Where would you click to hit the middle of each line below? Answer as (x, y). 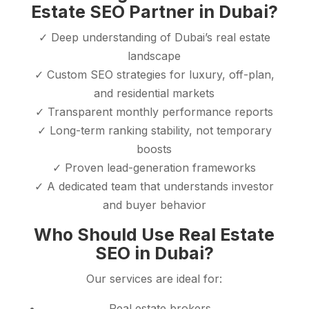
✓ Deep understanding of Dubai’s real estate (154, 38)
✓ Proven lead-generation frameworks (154, 168)
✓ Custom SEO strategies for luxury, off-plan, (154, 75)
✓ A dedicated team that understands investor (154, 187)
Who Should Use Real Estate (154, 235)
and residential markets (154, 93)
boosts (154, 149)
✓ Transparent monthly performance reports (154, 112)
